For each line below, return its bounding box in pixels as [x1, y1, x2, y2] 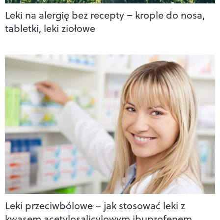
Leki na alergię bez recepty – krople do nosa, [5, 7, 205, 22]
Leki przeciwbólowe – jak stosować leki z [5, 198, 185, 213]
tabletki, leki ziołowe [5, 21, 95, 35]
